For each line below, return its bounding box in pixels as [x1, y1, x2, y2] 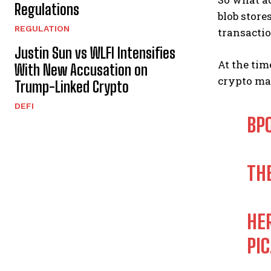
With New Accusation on [15, 61, 148, 79]
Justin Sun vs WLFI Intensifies [15, 44, 175, 62]
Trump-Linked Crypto [15, 78, 129, 96]
